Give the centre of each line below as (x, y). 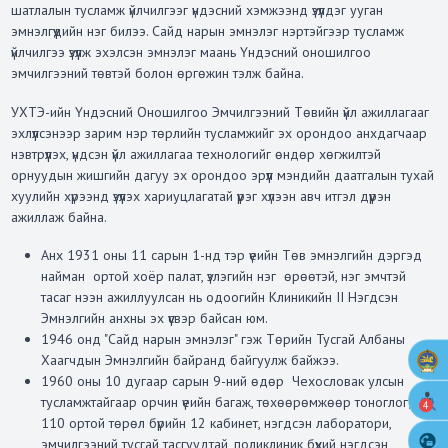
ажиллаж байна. (58, 216)
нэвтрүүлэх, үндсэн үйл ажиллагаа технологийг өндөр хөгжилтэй (195, 153)
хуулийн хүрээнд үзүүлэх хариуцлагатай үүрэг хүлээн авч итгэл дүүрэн (200, 195)
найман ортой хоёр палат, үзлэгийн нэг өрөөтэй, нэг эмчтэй (223, 276)
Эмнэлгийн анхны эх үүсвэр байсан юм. (157, 318)
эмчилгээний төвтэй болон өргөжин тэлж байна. (157, 73)
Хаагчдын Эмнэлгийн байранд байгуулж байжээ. (189, 360)
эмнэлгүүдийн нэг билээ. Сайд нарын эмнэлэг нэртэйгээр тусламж (207, 31)
